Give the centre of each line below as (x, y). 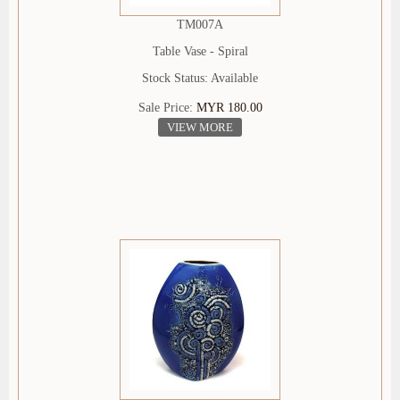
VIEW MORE (200, 128)
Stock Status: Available (200, 79)
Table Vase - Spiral (200, 52)
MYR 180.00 (229, 108)
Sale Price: (167, 108)
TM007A (200, 25)
